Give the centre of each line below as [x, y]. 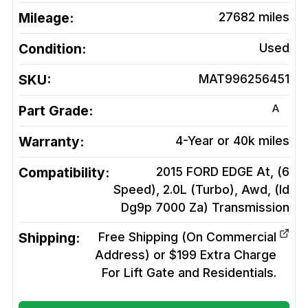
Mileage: [46, 18]
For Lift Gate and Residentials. [189, 273]
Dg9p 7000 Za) [165, 208]
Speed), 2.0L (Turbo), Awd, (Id [201, 190]
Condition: [52, 49]
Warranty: [51, 142]
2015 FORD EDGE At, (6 [223, 172]
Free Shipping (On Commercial [187, 237]
